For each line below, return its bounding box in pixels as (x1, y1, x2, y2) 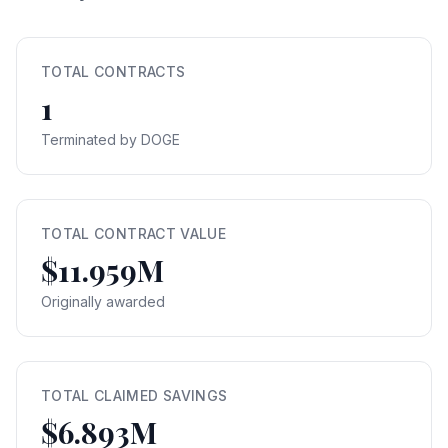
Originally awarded (41, 293, 165, 310)
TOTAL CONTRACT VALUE (41, 225, 226, 242)
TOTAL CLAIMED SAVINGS (41, 387, 228, 404)
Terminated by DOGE (41, 131, 180, 148)
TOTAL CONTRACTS (41, 63, 186, 80)
